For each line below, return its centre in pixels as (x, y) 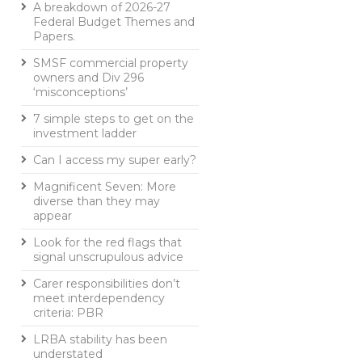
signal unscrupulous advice (108, 257)
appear (53, 216)
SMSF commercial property (111, 63)
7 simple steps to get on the (114, 119)
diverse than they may (97, 201)
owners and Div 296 (88, 78)
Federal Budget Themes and (114, 22)
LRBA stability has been (100, 339)
